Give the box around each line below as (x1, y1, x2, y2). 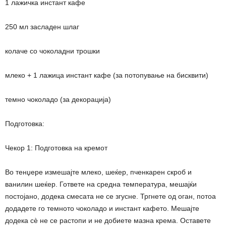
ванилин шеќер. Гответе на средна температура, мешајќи (5, 180, 197, 188)
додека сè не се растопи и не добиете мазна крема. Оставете (5, 216, 211, 224)
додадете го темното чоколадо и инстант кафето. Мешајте (5, 204, 199, 212)
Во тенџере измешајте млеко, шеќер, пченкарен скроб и (5, 167, 192, 176)
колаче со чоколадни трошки (5, 46, 100, 55)
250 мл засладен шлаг (5, 22, 79, 31)
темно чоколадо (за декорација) (5, 95, 111, 103)
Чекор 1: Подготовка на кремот (5, 143, 107, 152)
